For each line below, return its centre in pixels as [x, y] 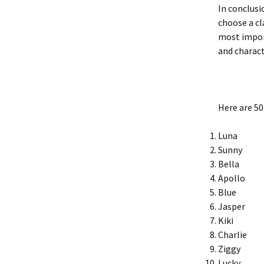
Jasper [232, 206]
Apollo [232, 178]
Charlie [232, 235]
